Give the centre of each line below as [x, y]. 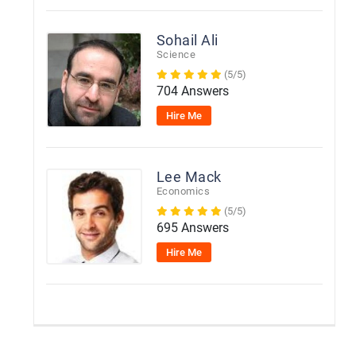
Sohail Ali [187, 40]
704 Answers [192, 91]
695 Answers [192, 228]
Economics [183, 191]
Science [176, 54]
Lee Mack [189, 177]
